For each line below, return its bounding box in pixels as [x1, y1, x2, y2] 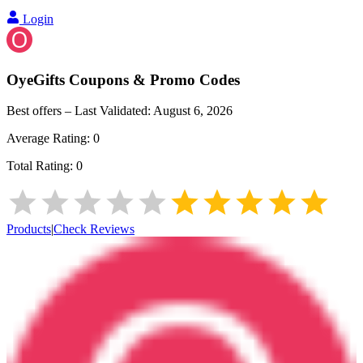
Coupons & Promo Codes [65, 70, 240, 88]
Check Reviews [53, 222, 135, 237]
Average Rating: [6, 131, 93, 146]
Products [6, 222, 51, 237]
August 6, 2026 [153, 104, 233, 118]
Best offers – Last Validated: [6, 104, 153, 118]
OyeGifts [6, 70, 65, 88]
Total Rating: [6, 159, 76, 173]
